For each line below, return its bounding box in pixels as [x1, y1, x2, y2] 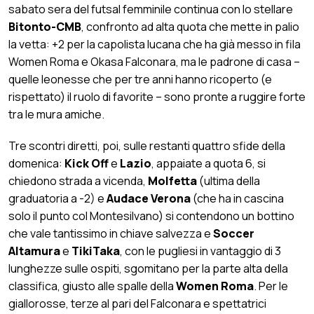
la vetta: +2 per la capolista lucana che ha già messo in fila [8, 36, 301, 52]
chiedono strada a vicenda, [8, 172, 148, 189]
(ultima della [197, 172, 260, 189]
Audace [104, 190, 149, 206]
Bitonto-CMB [8, 18, 81, 34]
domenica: [8, 155, 64, 171]
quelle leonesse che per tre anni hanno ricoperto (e [8, 71, 272, 87]
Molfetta [148, 172, 197, 189]
